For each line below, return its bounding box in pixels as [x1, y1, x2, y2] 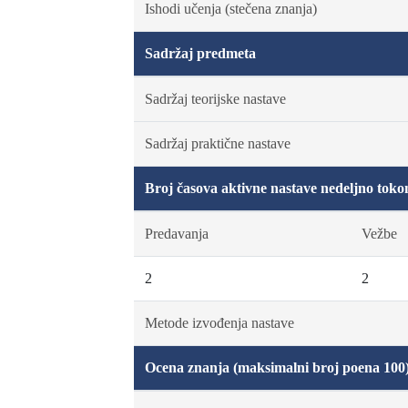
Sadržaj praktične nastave [144, 136, 291, 151]
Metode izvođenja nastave [144, 315, 294, 331]
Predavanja [144, 226, 209, 241]
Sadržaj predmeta [144, 46, 256, 61]
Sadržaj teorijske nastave [144, 91, 286, 107]
